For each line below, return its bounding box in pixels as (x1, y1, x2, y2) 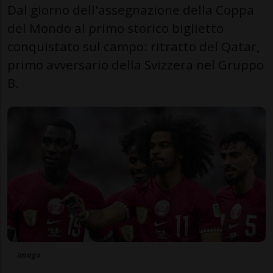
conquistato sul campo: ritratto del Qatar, (7, 37, 260, 55)
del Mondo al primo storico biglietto (7, 19, 224, 37)
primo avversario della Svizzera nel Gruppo (7, 55, 264, 73)
